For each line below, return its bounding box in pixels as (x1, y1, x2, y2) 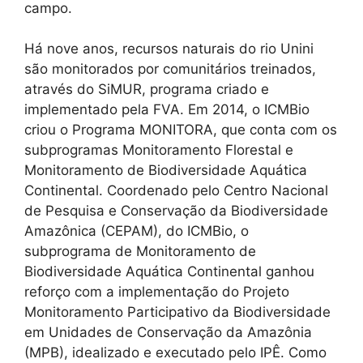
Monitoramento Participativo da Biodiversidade (24, 304, 331, 321)
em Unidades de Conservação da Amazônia (24, 324, 312, 341)
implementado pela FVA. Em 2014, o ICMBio (24, 101, 310, 118)
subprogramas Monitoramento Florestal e (24, 142, 293, 159)
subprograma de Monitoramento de (24, 243, 256, 260)
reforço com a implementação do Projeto (24, 284, 289, 301)
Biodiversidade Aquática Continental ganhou (24, 263, 314, 280)
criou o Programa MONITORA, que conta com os (24, 122, 337, 139)
